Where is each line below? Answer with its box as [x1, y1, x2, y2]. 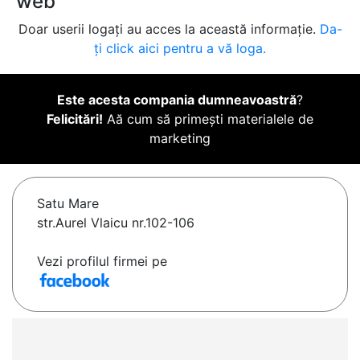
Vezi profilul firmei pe [37, 253, 167, 270]
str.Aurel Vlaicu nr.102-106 [37, 215, 194, 231]
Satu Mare [37, 195, 99, 212]
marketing [149, 130, 211, 147]
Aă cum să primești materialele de [103, 111, 313, 128]
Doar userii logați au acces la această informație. [18, 21, 320, 38]
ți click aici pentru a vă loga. [94, 40, 266, 57]
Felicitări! [47, 111, 103, 128]
